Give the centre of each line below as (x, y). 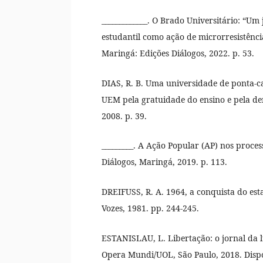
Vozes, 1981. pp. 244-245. (151, 208)
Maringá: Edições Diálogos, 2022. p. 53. (178, 53)
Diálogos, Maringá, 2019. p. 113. (165, 162)
